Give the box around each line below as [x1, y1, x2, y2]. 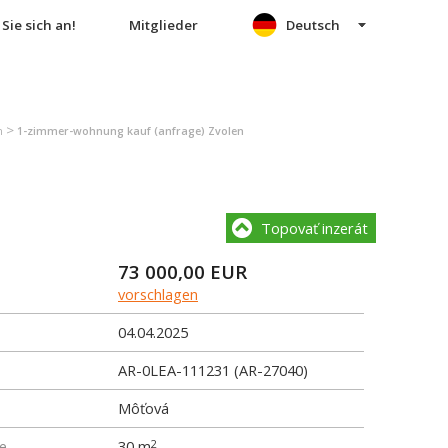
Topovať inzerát [261, 218, 368, 238]
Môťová [118, 398, 169, 418]
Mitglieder [128, 16, 198, 34]
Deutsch [286, 16, 340, 34]
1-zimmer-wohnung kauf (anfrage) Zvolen [17, 124, 244, 138]
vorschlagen [118, 284, 198, 304]
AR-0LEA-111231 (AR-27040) [118, 360, 308, 380]
